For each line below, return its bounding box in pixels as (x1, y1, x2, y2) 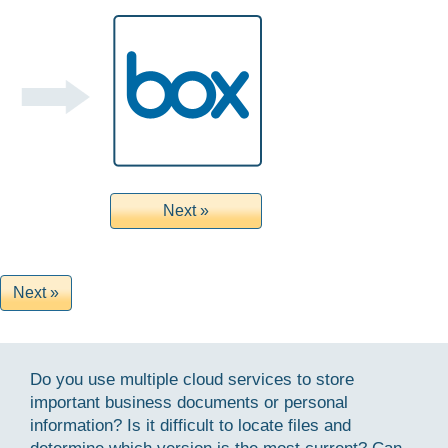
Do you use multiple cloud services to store (30, 370, 354, 389)
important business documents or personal (30, 393, 348, 412)
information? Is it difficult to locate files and (30, 416, 351, 435)
